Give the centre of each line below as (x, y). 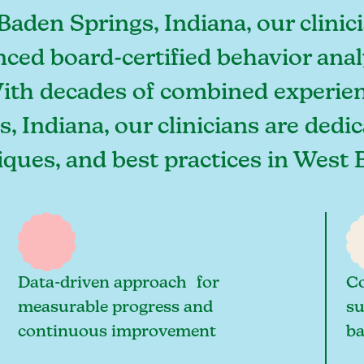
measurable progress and (115, 307)
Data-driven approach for (118, 283)
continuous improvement (117, 331)
